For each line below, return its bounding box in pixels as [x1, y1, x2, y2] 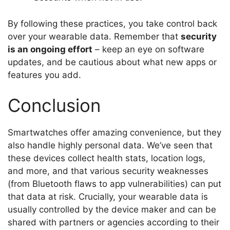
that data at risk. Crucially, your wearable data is [8, 191, 208, 202]
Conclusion [8, 94, 101, 117]
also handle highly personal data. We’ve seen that [8, 140, 213, 151]
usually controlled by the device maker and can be [8, 204, 216, 215]
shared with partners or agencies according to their [8, 217, 219, 228]
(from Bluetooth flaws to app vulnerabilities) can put [8, 179, 221, 189]
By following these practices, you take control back [8, 18, 217, 29]
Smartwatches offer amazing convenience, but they [8, 127, 221, 138]
